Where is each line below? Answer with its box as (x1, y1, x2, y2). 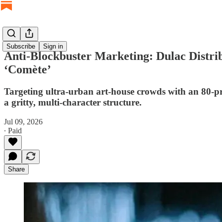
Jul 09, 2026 (4, 117, 43, 126)
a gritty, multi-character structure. (4, 97, 142, 108)
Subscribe (6, 43, 35, 50)
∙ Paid (4, 126, 22, 135)
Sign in (43, 43, 63, 50)
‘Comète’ (4, 62, 51, 76)
